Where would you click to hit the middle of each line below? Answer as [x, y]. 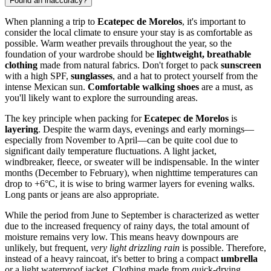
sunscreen [241, 65]
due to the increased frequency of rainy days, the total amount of [127, 226]
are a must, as [226, 87]
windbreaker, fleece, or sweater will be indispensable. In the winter [132, 162]
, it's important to [214, 22]
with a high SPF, [38, 76]
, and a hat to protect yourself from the [185, 76]
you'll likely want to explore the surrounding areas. [101, 98]
